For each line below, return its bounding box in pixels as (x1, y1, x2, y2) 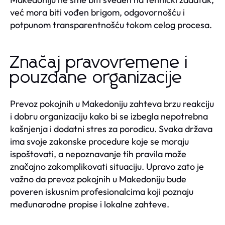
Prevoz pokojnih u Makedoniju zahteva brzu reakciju (10, 97, 214, 109)
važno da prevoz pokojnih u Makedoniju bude (10, 173, 186, 185)
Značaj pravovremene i (10, 54, 188, 71)
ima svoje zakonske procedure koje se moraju (10, 135, 189, 147)
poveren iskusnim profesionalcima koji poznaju (10, 185, 193, 197)
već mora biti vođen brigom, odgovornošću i (10, 6, 185, 18)
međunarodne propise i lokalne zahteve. (10, 198, 169, 210)
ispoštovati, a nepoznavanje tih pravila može (10, 148, 186, 160)
